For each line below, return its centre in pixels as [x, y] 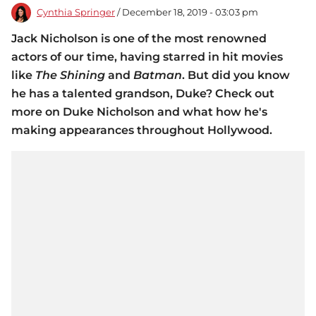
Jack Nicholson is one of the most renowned [139, 39]
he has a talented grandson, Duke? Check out [143, 94]
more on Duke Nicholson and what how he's [139, 112]
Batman [158, 75]
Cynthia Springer [76, 13]
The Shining [70, 75]
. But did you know [236, 75]
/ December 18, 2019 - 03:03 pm [187, 13]
